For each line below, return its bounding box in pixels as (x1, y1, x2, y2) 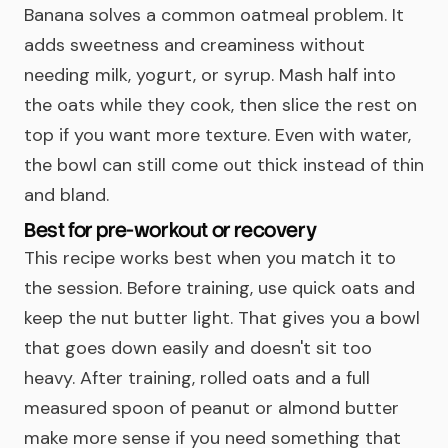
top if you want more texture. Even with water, (24, 123, 411, 147)
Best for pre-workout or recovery (24, 217, 317, 243)
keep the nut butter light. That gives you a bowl (24, 306, 420, 330)
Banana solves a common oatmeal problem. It (24, 3, 404, 27)
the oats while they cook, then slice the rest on (24, 93, 417, 117)
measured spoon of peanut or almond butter (24, 396, 399, 420)
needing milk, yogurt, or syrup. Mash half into (24, 63, 396, 87)
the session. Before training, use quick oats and (24, 276, 415, 300)
